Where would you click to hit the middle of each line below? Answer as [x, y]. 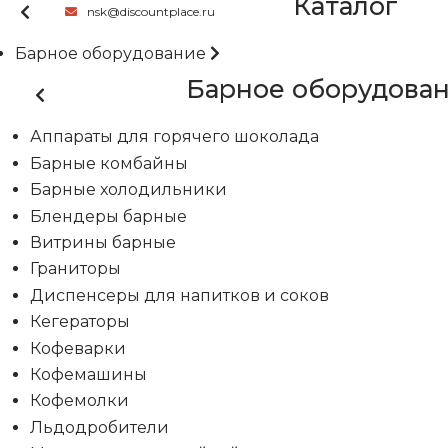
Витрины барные [103, 243]
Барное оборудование [110, 54]
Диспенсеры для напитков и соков [179, 295]
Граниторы [75, 269]
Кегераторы [80, 322]
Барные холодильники [128, 190]
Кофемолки [79, 401]
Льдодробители [99, 427]
